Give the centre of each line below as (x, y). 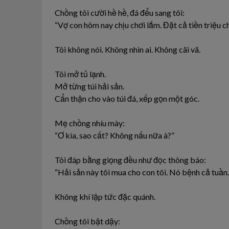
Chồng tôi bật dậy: (87, 221)
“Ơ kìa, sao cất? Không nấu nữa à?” (114, 135)
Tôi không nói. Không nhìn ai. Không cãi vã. (128, 49)
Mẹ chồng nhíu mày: (90, 123)
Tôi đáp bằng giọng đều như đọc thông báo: (130, 159)
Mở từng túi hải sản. (89, 86)
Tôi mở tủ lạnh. (80, 74)
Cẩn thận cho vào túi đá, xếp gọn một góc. (127, 98)
